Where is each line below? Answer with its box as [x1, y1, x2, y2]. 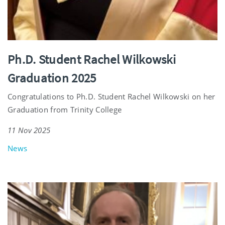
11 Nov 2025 [8, 125, 51, 135]
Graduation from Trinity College [8, 104, 122, 115]
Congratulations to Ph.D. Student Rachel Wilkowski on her [8, 91, 215, 101]
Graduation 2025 [8, 69, 96, 86]
